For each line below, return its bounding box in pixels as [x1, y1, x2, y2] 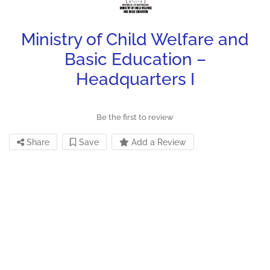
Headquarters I [75, 69, 195, 90]
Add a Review [129, 137, 186, 148]
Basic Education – [64, 49, 206, 70]
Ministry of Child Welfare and [21, 30, 249, 50]
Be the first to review [96, 113, 174, 122]
